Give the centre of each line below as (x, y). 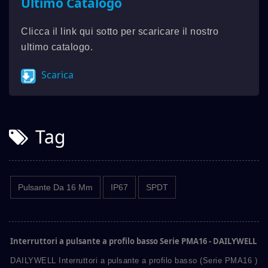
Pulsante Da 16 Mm (55, 187)
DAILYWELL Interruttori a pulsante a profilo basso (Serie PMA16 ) (134, 260)
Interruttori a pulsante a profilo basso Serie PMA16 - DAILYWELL (133, 241)
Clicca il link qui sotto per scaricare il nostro (120, 32)
